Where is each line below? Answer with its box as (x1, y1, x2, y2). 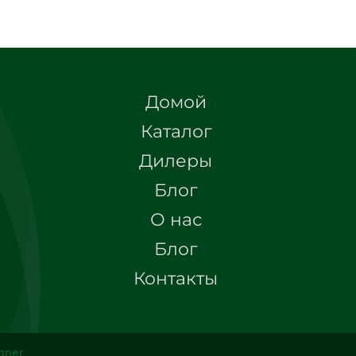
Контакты (133, 267, 219, 289)
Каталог (140, 120, 211, 142)
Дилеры (139, 149, 213, 172)
